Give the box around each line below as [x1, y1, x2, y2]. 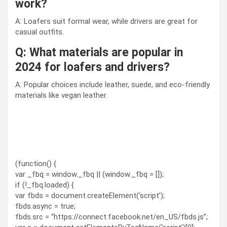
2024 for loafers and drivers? [15, 60, 170, 74]
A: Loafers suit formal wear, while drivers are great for [15, 16, 198, 26]
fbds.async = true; [15, 201, 75, 211]
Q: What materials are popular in [15, 45, 183, 59]
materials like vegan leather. [15, 90, 107, 100]
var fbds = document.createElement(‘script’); [15, 191, 165, 200]
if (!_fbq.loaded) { [15, 180, 74, 190]
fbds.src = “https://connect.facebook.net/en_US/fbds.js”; [15, 212, 208, 221]
